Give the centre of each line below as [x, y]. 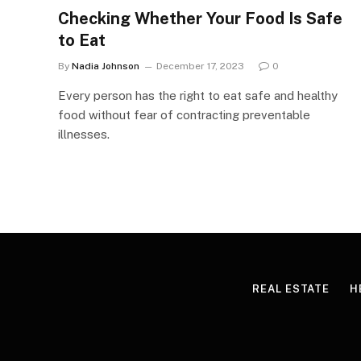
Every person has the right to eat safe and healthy [198, 95]
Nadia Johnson [106, 66]
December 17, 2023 [200, 66]
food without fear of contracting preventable [184, 114]
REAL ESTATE [291, 288]
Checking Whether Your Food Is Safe [200, 18]
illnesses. [84, 134]
